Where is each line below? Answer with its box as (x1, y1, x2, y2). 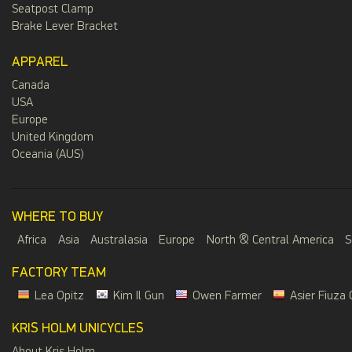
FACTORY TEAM (12, 266, 106, 280)
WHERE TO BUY (12, 210, 103, 225)
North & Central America (206, 234, 334, 247)
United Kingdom (12, 131, 93, 145)
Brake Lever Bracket (12, 20, 118, 33)
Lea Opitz (35, 290, 85, 303)
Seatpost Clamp (12, 2, 93, 16)
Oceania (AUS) (12, 148, 84, 162)
